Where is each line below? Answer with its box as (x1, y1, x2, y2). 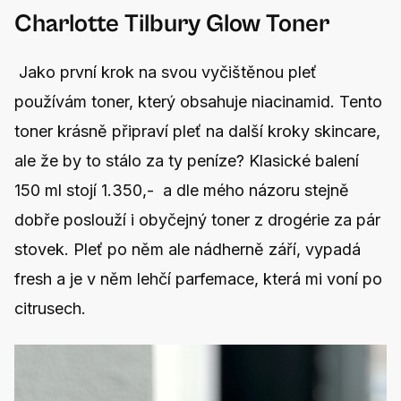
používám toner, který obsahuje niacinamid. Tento (14, 92, 382, 111)
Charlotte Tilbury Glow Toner (14, 10, 329, 38)
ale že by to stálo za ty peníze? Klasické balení (14, 151, 359, 170)
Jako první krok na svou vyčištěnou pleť (14, 63, 317, 81)
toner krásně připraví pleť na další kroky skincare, (14, 122, 380, 141)
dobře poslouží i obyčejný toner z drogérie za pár (14, 210, 380, 229)
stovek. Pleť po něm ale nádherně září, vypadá (14, 240, 361, 259)
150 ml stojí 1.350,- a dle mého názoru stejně (14, 181, 349, 200)
